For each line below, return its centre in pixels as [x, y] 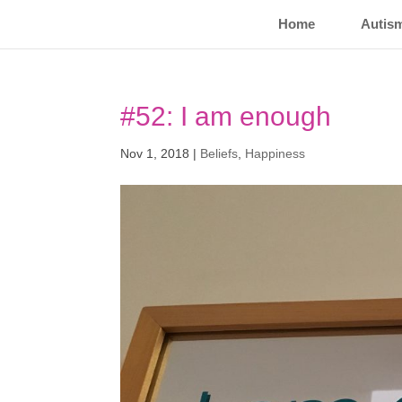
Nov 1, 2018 [155, 153]
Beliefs [219, 153]
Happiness [275, 153]
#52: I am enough [226, 116]
